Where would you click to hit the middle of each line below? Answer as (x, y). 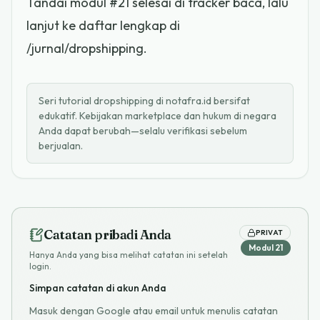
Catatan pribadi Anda (107, 235)
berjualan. (61, 145)
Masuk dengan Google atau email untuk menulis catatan (154, 311)
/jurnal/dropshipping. (87, 48)
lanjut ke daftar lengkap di (103, 25)
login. (40, 266)
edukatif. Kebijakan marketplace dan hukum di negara (157, 115)
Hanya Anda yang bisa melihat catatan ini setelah (129, 255)
